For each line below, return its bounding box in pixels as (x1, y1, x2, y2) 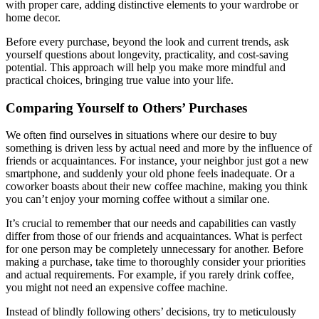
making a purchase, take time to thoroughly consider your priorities (6, 256, 305, 268)
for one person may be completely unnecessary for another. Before (6, 243, 303, 256)
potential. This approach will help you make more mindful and (6, 61, 286, 73)
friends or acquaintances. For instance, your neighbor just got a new (6, 155, 309, 167)
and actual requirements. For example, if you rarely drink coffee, (6, 268, 294, 281)
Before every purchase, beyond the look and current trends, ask (6, 36, 289, 48)
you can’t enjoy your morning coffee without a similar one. (6, 193, 270, 206)
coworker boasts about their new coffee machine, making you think (6, 180, 308, 193)
